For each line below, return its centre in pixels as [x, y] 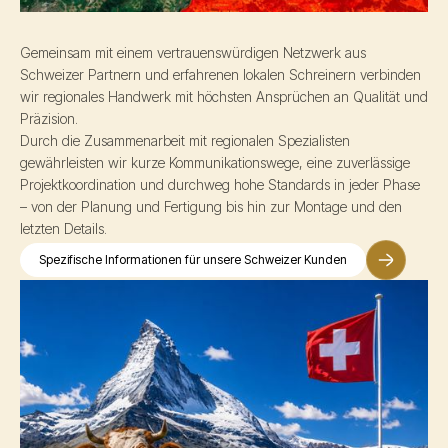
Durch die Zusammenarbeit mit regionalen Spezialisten [185, 140]
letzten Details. [63, 228]
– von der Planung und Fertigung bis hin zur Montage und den [211, 206]
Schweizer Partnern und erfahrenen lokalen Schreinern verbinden [220, 74]
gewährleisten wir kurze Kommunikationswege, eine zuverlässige [215, 162]
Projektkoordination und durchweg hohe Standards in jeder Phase [220, 184]
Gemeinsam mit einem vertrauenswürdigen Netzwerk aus [193, 52]
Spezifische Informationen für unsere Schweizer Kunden [193, 259]
